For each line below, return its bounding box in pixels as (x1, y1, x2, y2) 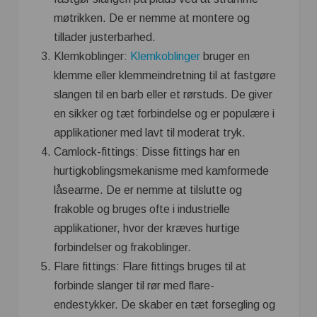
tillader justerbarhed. (54, 31, 156, 44)
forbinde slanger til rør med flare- (54, 279, 214, 292)
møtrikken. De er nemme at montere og (54, 12, 250, 25)
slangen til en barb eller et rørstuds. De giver (54, 88, 272, 101)
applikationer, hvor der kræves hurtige (54, 222, 240, 235)
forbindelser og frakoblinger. (54, 241, 191, 254)
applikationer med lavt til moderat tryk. (54, 127, 246, 139)
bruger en (200, 50, 250, 63)
